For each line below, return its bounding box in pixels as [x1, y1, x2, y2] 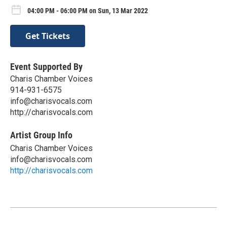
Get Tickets [25, 30, 70, 42]
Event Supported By [10, 61, 83, 72]
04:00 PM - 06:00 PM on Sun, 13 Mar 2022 [27, 6, 148, 15]
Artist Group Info [10, 129, 72, 140]
